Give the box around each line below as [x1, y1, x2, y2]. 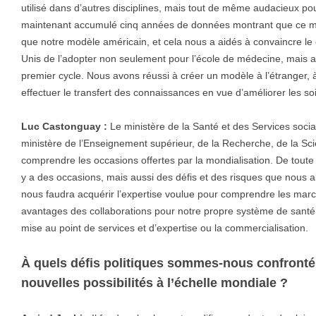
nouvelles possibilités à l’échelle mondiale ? [21, 276, 288, 291]
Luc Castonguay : [21, 121, 107, 133]
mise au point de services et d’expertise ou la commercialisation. [21, 222, 308, 234]
